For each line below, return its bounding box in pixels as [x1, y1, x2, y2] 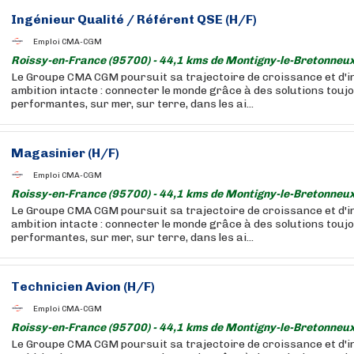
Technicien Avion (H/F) [11, 279, 155, 294]
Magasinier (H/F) [11, 145, 119, 160]
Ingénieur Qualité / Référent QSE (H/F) [11, 12, 257, 27]
